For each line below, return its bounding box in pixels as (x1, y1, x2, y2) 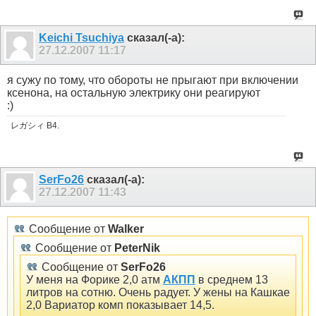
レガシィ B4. (11, 121, 59, 131)
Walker (108, 222, 144, 235)
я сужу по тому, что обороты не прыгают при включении (7, 74, 298, 87)
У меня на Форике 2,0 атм (26, 273, 163, 286)
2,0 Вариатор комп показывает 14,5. (26, 298, 214, 311)
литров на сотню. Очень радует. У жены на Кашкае (26, 286, 290, 298)
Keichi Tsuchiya (39, 32, 124, 44)
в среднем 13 (195, 273, 268, 286)
